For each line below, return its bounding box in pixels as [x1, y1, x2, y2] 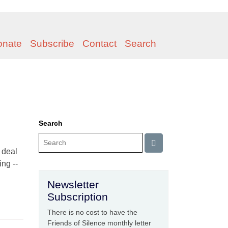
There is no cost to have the [47, 208, 137, 216]
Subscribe [30, 38, 74, 49]
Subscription [47, 191, 108, 203]
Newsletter [47, 179, 99, 190]
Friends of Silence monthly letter [47, 219, 151, 227]
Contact [82, 38, 117, 49]
